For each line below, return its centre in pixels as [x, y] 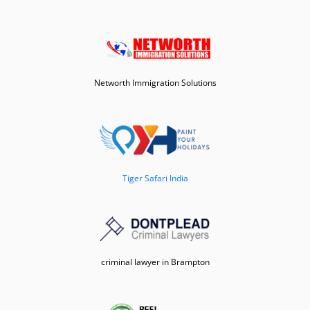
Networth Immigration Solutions [155, 83]
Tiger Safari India [155, 179]
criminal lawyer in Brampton [155, 262]
